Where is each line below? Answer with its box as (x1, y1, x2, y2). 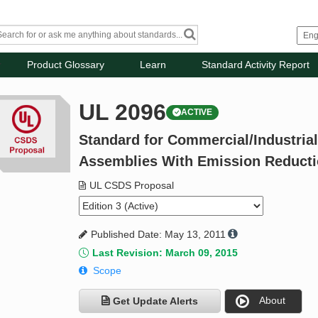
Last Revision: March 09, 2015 (92, 247, 238, 259)
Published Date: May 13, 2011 (91, 229, 226, 241)
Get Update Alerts (113, 295, 199, 307)
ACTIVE (181, 107, 213, 118)
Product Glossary (27, 59, 105, 71)
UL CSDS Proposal (89, 180, 175, 192)
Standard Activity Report (202, 59, 310, 71)
